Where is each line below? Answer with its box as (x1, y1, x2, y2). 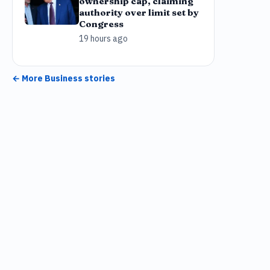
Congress (79, 18, 124, 30)
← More (12, 73, 45, 84)
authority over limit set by (79, 7, 199, 18)
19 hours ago (79, 33, 128, 44)
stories (83, 73, 115, 84)
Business (45, 73, 83, 84)
